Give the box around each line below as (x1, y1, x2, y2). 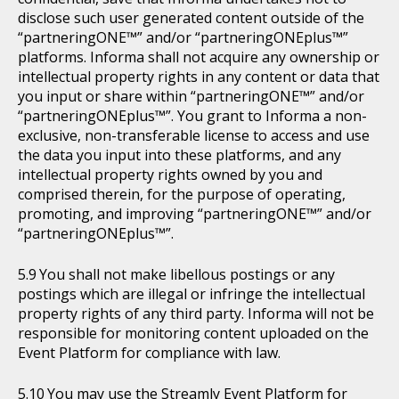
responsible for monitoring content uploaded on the (18, 323, 369, 343)
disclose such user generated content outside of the (18, 8, 364, 28)
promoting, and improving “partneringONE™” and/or (18, 204, 371, 224)
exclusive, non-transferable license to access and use (18, 126, 370, 145)
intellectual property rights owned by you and (18, 165, 322, 184)
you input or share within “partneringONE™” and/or (18, 86, 364, 106)
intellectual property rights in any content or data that (18, 67, 379, 86)
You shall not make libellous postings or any (39, 265, 335, 284)
